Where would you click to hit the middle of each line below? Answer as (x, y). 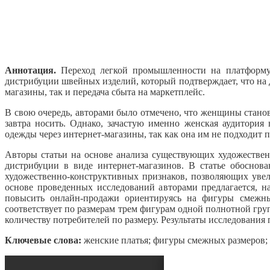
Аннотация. (30, 70)
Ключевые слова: (43, 240)
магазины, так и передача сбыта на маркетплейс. (105, 92)
